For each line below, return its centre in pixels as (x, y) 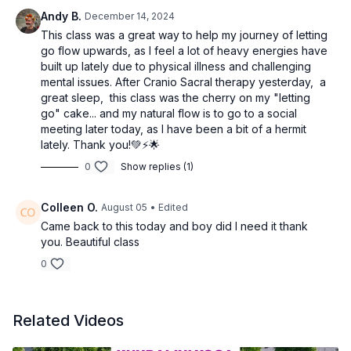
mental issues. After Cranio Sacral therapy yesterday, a (183, 82)
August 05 (124, 207)
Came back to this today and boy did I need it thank (174, 226)
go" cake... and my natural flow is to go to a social (169, 113)
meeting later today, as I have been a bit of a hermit (174, 129)
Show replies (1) (157, 166)
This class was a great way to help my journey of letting (184, 35)
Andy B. (61, 16)
